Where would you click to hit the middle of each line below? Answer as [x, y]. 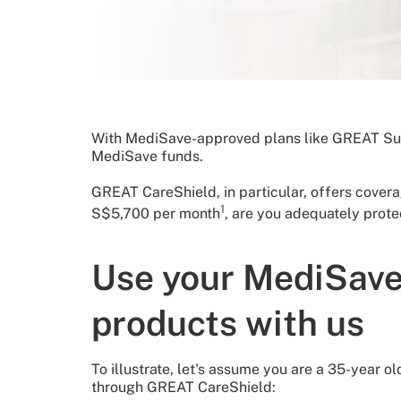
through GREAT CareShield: [183, 388]
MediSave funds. [147, 157]
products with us [228, 324]
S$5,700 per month [156, 214]
